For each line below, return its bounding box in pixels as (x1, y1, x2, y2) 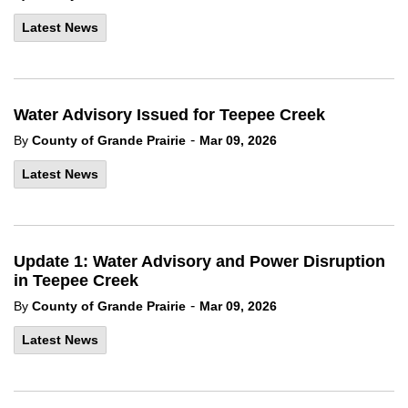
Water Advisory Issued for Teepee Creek (14, 106, 325, 124)
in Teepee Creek (14, 271, 138, 290)
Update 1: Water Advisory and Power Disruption (14, 252, 385, 270)
